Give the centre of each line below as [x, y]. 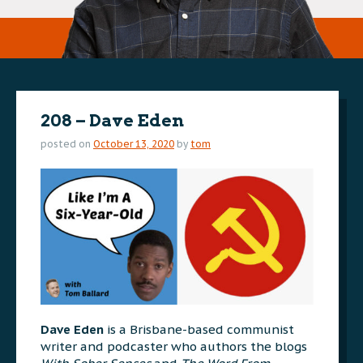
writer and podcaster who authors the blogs [174, 346]
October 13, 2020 [134, 144]
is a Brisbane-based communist [201, 329]
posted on [67, 144]
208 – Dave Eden [112, 120]
